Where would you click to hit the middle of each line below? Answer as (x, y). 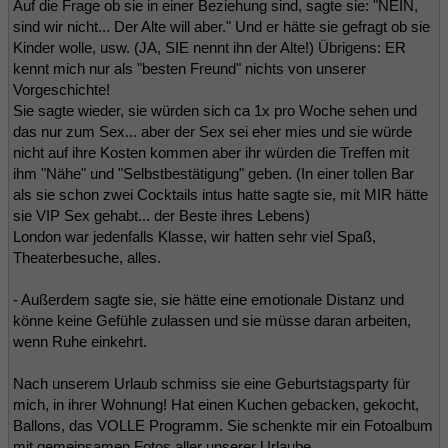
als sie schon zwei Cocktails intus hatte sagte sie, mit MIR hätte (220, 194)
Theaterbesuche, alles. (87, 257)
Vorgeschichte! (61, 89)
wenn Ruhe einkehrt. (80, 341)
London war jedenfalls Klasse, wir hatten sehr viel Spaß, (194, 236)
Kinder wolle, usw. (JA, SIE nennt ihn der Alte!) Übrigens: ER (209, 47)
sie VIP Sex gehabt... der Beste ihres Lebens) (161, 215)
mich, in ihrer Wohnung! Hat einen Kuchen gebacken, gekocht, (216, 404)
